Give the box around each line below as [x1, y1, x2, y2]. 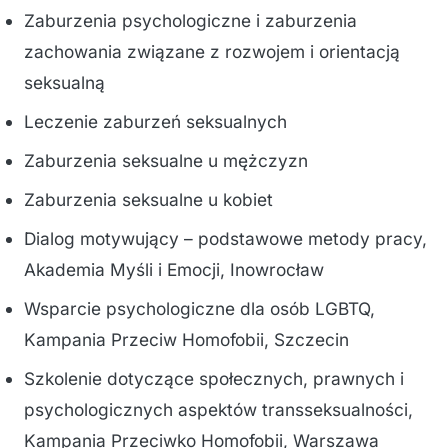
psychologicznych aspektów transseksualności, [24, 399, 413, 420]
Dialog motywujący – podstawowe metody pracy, [24, 228, 427, 249]
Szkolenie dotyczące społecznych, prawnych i [24, 368, 404, 389]
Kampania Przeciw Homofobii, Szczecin [24, 329, 349, 350]
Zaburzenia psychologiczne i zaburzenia [24, 10, 357, 31]
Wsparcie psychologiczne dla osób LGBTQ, [24, 298, 375, 319]
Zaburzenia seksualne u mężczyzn [24, 150, 308, 171]
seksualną [24, 72, 105, 93]
